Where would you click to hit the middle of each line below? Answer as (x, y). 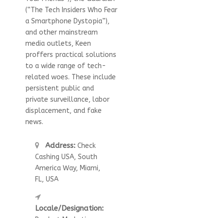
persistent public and (59, 88)
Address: (59, 145)
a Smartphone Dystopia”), (67, 21)
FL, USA (46, 179)
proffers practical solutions (71, 54)
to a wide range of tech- (65, 66)
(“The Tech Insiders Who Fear (71, 10)
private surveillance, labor (67, 99)
